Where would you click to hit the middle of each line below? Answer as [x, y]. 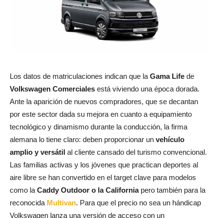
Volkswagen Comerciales [52, 89]
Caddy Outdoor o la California [88, 190]
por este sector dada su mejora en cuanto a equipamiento [101, 114]
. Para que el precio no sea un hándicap [138, 202]
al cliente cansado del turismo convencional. [136, 152]
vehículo [169, 139]
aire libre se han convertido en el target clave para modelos [103, 177]
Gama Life [167, 76]
